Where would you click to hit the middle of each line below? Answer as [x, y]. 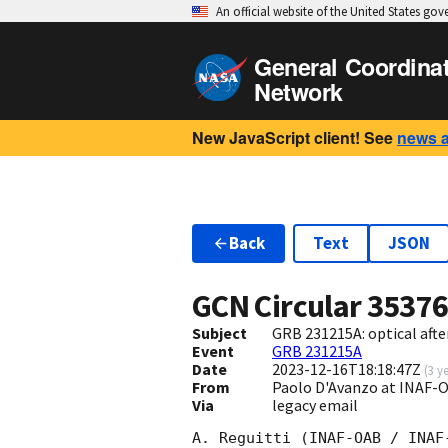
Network [298, 91]
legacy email [314, 405]
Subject [219, 333]
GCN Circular [279, 306]
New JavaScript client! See [292, 137]
